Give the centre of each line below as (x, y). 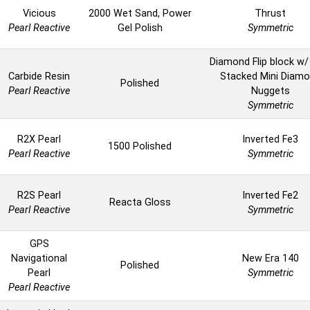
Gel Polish (140, 28)
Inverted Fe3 (270, 140)
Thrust (270, 14)
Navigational (39, 259)
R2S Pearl (39, 196)
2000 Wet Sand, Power (140, 14)
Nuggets (270, 91)
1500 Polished (140, 147)
